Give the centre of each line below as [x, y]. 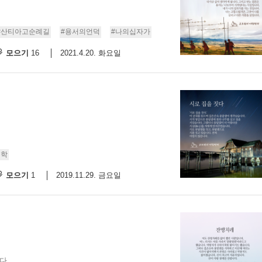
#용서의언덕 [80, 32]
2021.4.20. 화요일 [91, 53]
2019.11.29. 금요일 [89, 175]
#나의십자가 [131, 32]
